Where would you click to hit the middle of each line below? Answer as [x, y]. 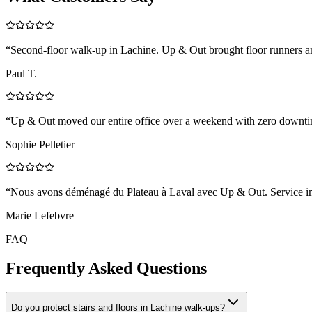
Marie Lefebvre [40, 215]
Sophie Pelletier [40, 144]
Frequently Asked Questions [106, 268]
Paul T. [21, 73]
